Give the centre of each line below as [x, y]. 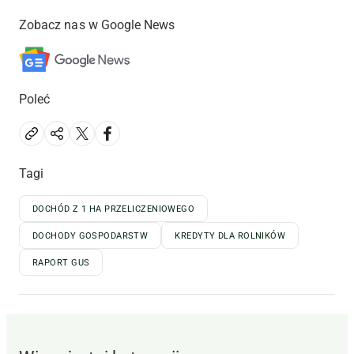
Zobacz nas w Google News [97, 24]
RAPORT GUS [61, 262]
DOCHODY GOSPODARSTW [90, 235]
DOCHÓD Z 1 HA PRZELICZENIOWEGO [114, 209]
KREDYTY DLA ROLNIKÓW [230, 235]
